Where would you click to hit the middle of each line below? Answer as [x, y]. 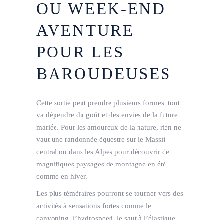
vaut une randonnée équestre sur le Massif [101, 140]
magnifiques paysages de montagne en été [101, 164]
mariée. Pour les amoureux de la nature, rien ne [109, 127]
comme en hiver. [62, 177]
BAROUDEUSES [104, 74]
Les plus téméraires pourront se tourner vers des [110, 194]
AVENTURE [85, 31]
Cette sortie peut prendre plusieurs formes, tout [108, 103]
